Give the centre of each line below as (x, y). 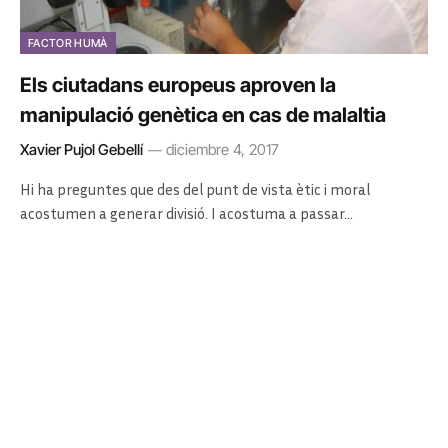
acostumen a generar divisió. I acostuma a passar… (186, 212)
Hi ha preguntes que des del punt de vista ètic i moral (195, 188)
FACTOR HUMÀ (68, 42)
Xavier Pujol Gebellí (81, 149)
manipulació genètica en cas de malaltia (203, 114)
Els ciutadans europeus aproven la (178, 84)
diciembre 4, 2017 (222, 149)
